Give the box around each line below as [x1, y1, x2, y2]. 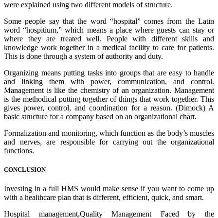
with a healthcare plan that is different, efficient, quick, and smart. [4, 193, 204, 201]
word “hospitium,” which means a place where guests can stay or [4, 25, 214, 34]
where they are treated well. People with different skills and [4, 34, 214, 43]
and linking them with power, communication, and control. [4, 77, 214, 86]
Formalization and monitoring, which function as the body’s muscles [4, 128, 214, 137]
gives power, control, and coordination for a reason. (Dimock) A [4, 103, 214, 112]
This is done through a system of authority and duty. [4, 52, 163, 60]
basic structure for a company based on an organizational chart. [4, 112, 197, 121]
